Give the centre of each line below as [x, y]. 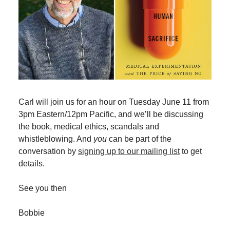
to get [191, 151]
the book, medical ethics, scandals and [89, 126]
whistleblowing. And [56, 139]
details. [32, 163]
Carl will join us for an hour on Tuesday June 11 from [114, 102]
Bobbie [32, 213]
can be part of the [140, 139]
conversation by [48, 151]
